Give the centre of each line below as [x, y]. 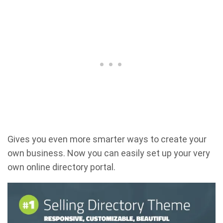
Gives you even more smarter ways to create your [107, 139]
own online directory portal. [61, 167]
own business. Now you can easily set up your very [109, 153]
